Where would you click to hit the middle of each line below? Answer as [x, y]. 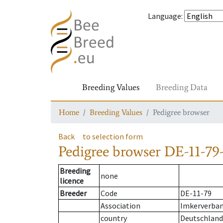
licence [72, 181]
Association [120, 206]
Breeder [73, 193]
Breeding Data [182, 87]
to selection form [113, 136]
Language [165, 16]
